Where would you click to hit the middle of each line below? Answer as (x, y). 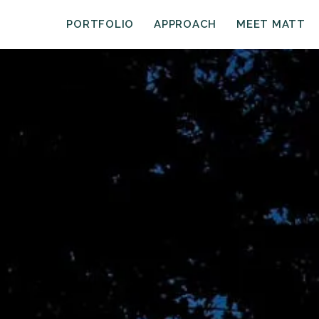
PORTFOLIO (100, 24)
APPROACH (185, 24)
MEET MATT (271, 24)
